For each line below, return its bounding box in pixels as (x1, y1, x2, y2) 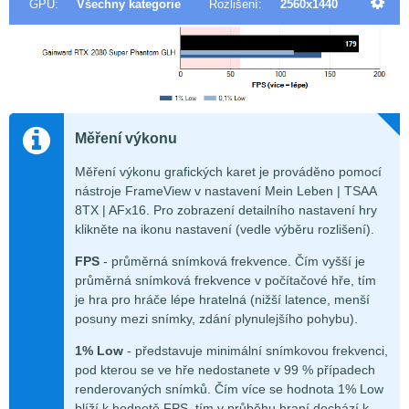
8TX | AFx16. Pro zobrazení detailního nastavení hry (75, 203, 377, 218)
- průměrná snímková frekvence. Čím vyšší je (100, 254, 365, 269)
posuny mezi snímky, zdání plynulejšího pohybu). (75, 311, 358, 327)
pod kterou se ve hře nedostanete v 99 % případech (75, 362, 375, 378)
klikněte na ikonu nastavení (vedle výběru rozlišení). (75, 222, 374, 237)
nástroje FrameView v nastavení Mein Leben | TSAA (75, 184, 376, 199)
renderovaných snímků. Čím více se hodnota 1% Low (75, 382, 383, 397)
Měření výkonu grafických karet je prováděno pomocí (75, 164, 382, 180)
